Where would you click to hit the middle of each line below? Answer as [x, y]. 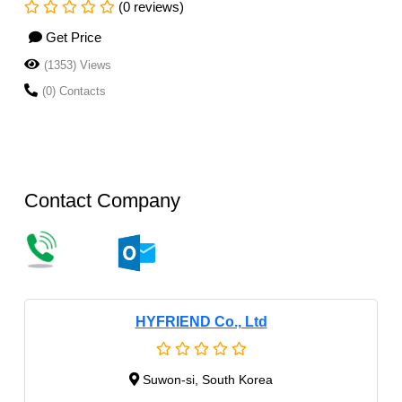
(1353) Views [78, 65]
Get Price [74, 37]
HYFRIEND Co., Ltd [201, 321]
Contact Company [102, 200]
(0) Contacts [74, 91]
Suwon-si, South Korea [208, 379]
